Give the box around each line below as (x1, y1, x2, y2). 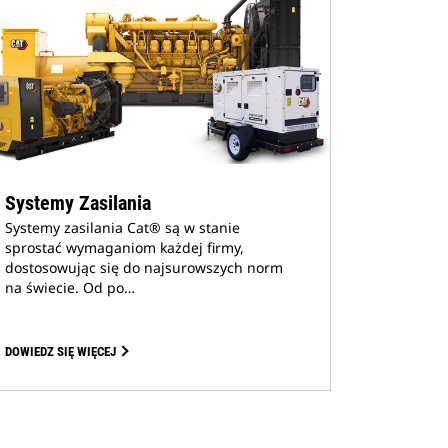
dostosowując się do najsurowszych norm (5, 258, 284, 277)
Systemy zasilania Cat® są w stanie (5, 218, 241, 237)
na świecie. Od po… (5, 278, 136, 297)
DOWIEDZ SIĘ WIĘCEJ (5, 344, 117, 359)
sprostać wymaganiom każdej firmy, (5, 238, 245, 257)
